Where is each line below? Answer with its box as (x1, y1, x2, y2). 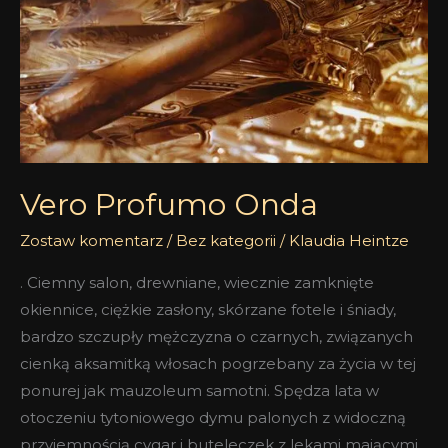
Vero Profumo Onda (20, 186, 318, 224)
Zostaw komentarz (20, 231, 163, 251)
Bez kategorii (176, 231, 276, 251)
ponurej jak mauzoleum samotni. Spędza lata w (20, 381, 379, 401)
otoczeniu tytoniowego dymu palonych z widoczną (20, 408, 406, 428)
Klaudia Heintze (289, 231, 409, 251)
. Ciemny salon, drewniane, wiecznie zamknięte (20, 273, 374, 293)
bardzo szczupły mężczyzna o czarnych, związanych (20, 327, 413, 347)
